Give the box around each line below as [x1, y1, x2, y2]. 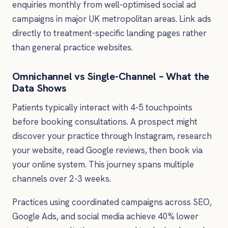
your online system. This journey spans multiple [12, 158, 194, 170]
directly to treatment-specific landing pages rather [12, 27, 207, 39]
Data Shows [12, 81, 67, 95]
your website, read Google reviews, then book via [12, 144, 203, 156]
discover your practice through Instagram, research [12, 130, 212, 141]
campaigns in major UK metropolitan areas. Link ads [12, 13, 211, 24]
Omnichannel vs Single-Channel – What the [12, 69, 210, 83]
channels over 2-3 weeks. [12, 173, 111, 184]
